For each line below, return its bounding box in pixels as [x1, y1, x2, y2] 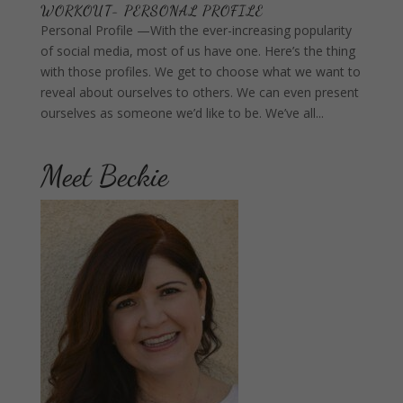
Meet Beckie [40, 158, 168, 193]
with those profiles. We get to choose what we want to [40, 63, 361, 80]
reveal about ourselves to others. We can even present [40, 84, 359, 101]
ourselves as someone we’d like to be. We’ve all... [40, 104, 324, 121]
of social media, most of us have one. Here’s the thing [40, 42, 355, 59]
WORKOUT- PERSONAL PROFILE [40, 2, 264, 19]
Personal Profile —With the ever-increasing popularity [40, 22, 352, 39]
